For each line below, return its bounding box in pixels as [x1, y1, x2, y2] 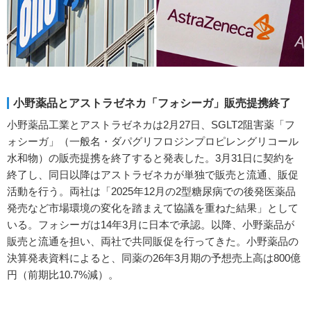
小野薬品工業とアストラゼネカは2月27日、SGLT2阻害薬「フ [7, 119, 295, 131]
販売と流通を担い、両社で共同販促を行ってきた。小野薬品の [7, 235, 299, 248]
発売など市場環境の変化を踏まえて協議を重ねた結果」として [7, 202, 299, 215]
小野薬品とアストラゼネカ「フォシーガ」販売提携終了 [13, 97, 291, 110]
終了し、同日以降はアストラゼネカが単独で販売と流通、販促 [7, 169, 299, 181]
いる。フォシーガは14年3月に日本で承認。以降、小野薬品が [7, 219, 294, 231]
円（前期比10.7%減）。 [7, 269, 119, 281]
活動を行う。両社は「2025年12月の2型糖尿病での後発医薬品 [7, 185, 296, 198]
